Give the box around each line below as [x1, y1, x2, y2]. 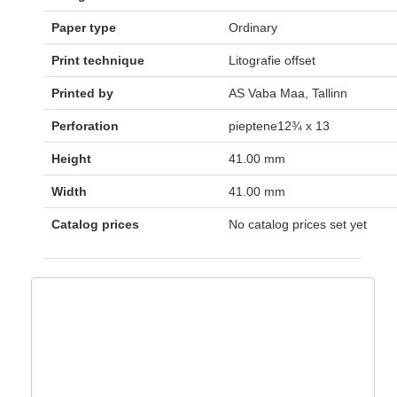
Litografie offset [229, 53, 315, 68]
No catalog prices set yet [229, 217, 367, 232]
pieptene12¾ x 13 [229, 119, 330, 134]
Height [51, 152, 91, 167]
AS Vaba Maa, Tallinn [229, 86, 347, 101]
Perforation [51, 119, 119, 134]
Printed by [51, 86, 113, 101]
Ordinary [229, 20, 277, 35]
